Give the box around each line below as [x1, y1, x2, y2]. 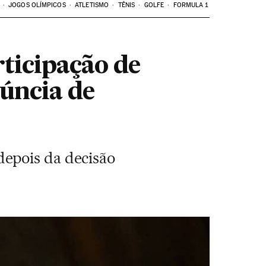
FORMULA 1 [173, 1, 208, 9]
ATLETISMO [75, 1, 109, 9]
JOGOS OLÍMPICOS [8, 1, 66, 9]
